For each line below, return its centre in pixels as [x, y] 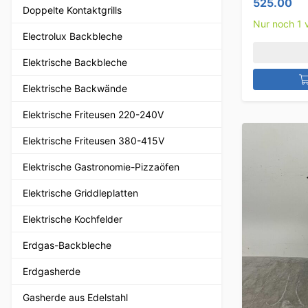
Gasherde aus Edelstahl [75, 297]
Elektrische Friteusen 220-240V [93, 114]
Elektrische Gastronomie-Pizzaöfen [101, 166]
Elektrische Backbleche [75, 62]
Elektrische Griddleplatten [80, 192]
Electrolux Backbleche [73, 36]
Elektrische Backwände [75, 88]
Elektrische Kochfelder [73, 219]
